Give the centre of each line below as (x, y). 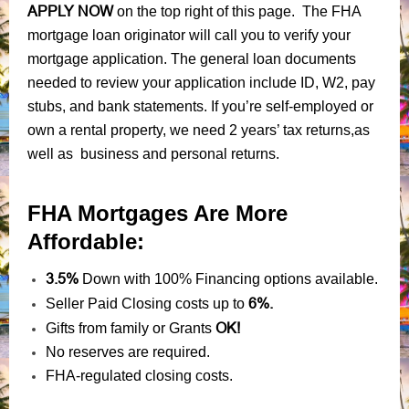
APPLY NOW (72, 10)
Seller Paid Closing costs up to (147, 303)
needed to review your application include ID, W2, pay (201, 82)
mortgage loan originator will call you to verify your (189, 35)
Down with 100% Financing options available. (230, 278)
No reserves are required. (128, 351)
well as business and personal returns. (153, 153)
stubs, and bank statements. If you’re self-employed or (200, 106)
